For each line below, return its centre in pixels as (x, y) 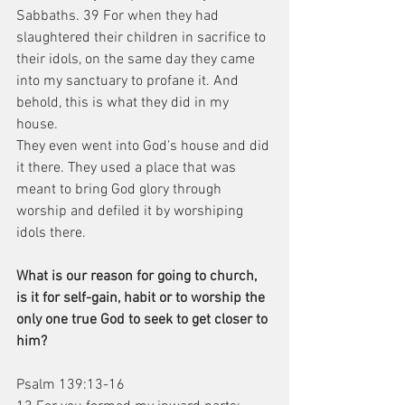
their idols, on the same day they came (137, 60)
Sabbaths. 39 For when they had (119, 16)
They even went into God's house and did (145, 146)
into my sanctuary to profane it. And (129, 81)
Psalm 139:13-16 (71, 385)
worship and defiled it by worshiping (132, 212)
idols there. (51, 233)
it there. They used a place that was (128, 168)
